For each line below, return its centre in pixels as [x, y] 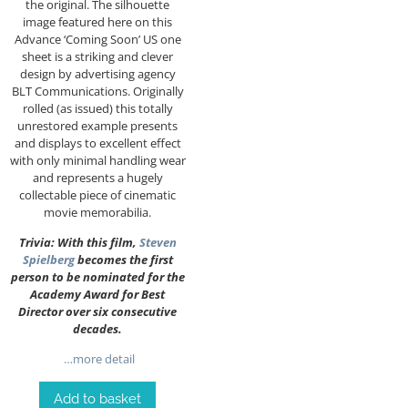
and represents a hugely [97, 177]
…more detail [97, 359]
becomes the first [123, 260]
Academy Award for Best [97, 295]
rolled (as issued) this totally [97, 108]
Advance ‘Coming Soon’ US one [97, 39]
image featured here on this [97, 21]
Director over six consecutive [97, 312]
